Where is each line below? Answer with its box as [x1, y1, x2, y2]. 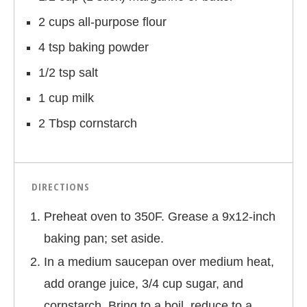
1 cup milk [38, 91, 94, 105]
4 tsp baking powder [38, 40, 149, 54]
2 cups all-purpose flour [38, 15, 167, 29]
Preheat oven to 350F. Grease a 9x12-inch [44, 210, 275, 223]
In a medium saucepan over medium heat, [44, 255, 274, 269]
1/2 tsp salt [38, 66, 98, 79]
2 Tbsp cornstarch [38, 116, 137, 130]
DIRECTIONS [32, 180, 90, 193]
